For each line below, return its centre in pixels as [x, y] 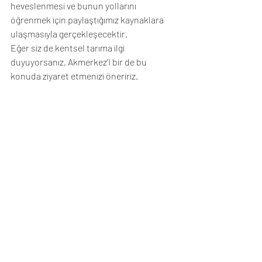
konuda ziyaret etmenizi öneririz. [74, 75]
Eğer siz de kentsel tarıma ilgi [68, 47]
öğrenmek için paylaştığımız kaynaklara [88, 19]
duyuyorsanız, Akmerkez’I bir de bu [80, 61]
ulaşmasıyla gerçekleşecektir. [69, 33]
